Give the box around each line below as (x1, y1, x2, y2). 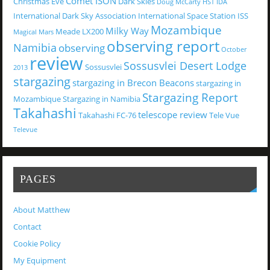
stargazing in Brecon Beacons (72, 76, 194, 89)
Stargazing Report (142, 89, 238, 105)
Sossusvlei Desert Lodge (123, 58, 246, 73)
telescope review (137, 108, 207, 121)
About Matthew (13, 205, 70, 216)
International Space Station (137, 10, 236, 21)
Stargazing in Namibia (62, 93, 140, 104)
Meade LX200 (55, 25, 104, 37)
